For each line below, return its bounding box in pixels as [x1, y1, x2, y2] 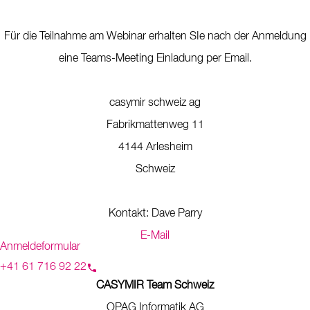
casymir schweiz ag [109, 98, 201, 109]
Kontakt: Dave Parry [108, 208, 202, 219]
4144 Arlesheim [118, 142, 192, 153]
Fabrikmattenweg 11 [106, 120, 204, 131]
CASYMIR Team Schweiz [96, 280, 214, 291]
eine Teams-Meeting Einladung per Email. [58, 53, 252, 64]
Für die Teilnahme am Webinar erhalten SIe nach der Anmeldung [3, 31, 307, 42]
